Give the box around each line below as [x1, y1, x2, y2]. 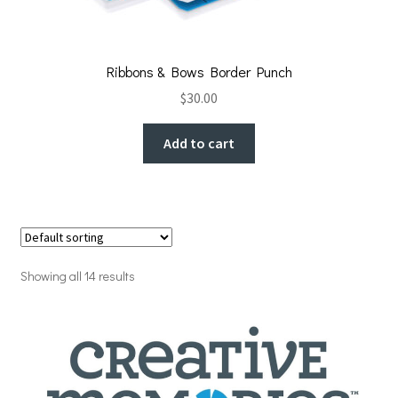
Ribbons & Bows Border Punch [106, 61, 292, 81]
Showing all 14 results [20, 267, 135, 285]
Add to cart [163, 134, 235, 153]
